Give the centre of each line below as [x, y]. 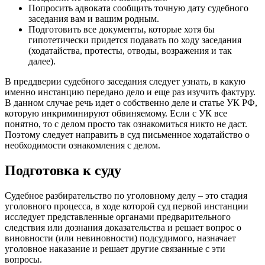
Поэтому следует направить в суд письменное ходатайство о [127, 134]
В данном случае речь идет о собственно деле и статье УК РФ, [131, 102]
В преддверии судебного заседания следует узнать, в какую [125, 81]
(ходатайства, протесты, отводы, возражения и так [130, 50]
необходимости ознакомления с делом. [83, 145]
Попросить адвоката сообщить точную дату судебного [138, 8]
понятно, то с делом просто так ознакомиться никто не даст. [126, 124]
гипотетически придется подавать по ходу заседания [135, 40]
